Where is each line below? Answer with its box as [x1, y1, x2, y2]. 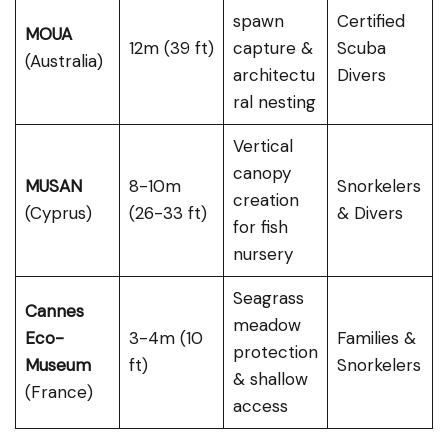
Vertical [232, 134, 293, 157]
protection [232, 340, 318, 363]
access [232, 394, 288, 417]
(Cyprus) [24, 201, 92, 224]
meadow [232, 313, 301, 336]
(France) [24, 380, 93, 403]
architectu [232, 63, 315, 86]
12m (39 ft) [128, 36, 214, 59]
